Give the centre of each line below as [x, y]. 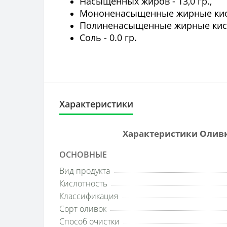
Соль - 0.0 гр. [108, 37]
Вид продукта [85, 171]
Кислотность [83, 183]
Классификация [89, 196]
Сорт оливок [83, 209]
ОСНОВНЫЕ [83, 155]
